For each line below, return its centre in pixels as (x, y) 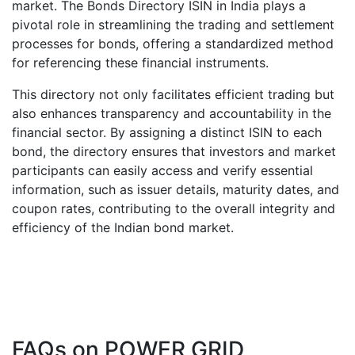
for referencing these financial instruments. (140, 63)
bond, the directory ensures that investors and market (174, 151)
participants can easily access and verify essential (162, 170)
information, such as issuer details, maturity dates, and (176, 189)
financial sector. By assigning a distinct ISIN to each (167, 132)
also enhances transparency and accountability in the (172, 113)
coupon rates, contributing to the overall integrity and (174, 208)
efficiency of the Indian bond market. (123, 227)
